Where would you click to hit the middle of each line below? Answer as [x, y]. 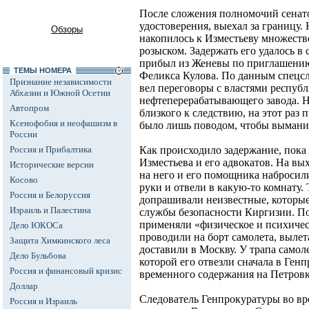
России [23, 134]
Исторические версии [52, 165]
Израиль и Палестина [50, 210]
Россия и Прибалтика [51, 149]
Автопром [29, 108]
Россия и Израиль [43, 301]
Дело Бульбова [38, 256]
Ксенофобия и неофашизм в [63, 123]
